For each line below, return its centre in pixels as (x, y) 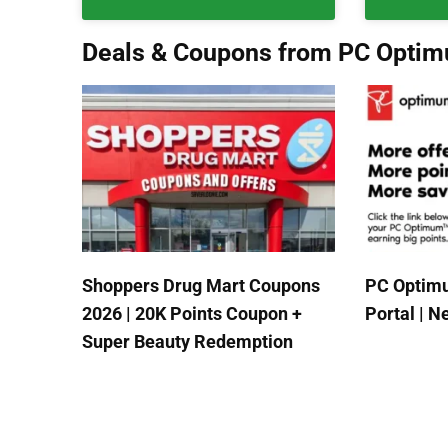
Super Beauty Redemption (187, 342)
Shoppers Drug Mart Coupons (201, 286)
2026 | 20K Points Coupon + (192, 314)
